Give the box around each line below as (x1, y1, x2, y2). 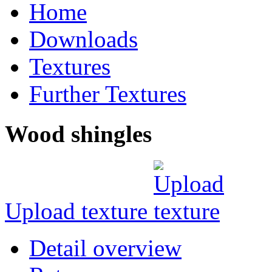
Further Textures (29, 80, 186, 107)
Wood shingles (5, 121, 152, 148)
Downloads (29, 25, 138, 52)
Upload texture (5, 198, 154, 225)
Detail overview (29, 235, 182, 262)
